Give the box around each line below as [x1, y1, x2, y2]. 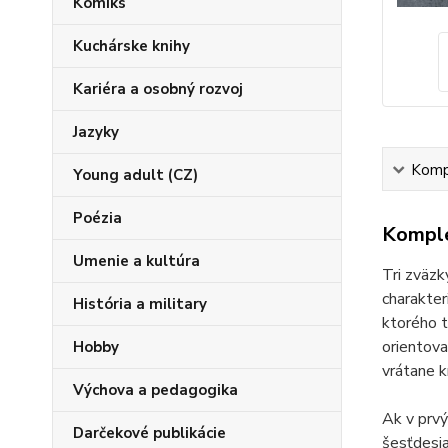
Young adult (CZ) [73, 165, 198, 185]
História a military [73, 294, 207, 314]
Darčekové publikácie [73, 423, 226, 443]
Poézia [73, 208, 122, 228]
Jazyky [73, 122, 119, 142]
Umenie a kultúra [73, 251, 200, 271]
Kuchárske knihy [73, 36, 190, 56]
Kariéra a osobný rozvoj [73, 79, 243, 99]
